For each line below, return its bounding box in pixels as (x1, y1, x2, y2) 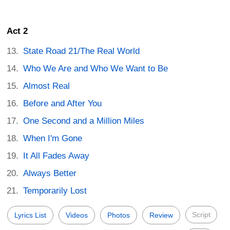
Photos (107, 211, 130, 220)
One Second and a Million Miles (23, 116, 145, 126)
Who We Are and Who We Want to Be (23, 64, 168, 74)
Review (149, 211, 173, 220)
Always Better (23, 168, 77, 179)
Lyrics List (14, 211, 46, 220)
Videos (66, 211, 88, 220)
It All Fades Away (23, 151, 90, 161)
